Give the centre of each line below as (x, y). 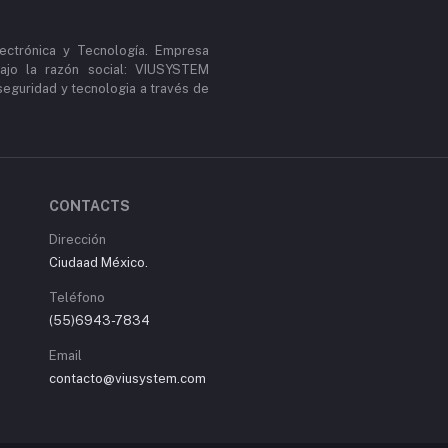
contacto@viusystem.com (127, 378)
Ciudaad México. (98, 262)
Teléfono (77, 297)
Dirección (77, 239)
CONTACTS (89, 206)
